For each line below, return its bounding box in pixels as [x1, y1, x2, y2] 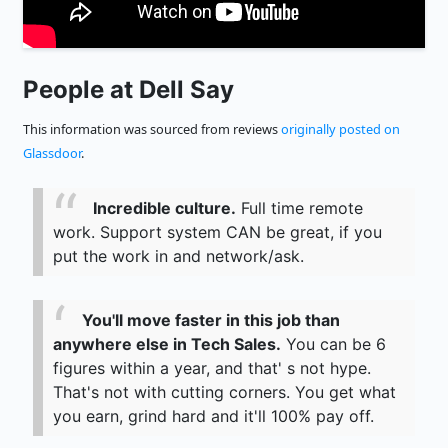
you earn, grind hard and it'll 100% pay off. [53, 406, 374, 427]
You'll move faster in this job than [82, 310, 340, 331]
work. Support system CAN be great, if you [53, 222, 382, 243]
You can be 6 [281, 334, 386, 355]
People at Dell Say [23, 75, 234, 105]
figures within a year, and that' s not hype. [53, 358, 371, 379]
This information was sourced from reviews [23, 120, 281, 139]
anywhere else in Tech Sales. [53, 334, 281, 355]
